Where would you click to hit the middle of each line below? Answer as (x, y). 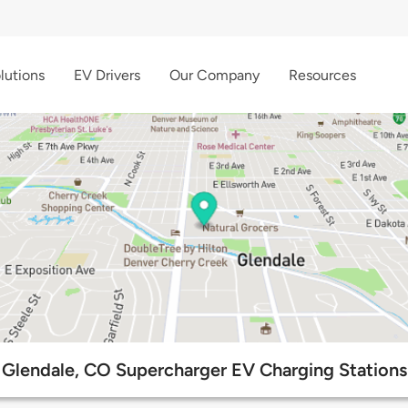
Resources (322, 75)
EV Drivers (107, 75)
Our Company (214, 75)
